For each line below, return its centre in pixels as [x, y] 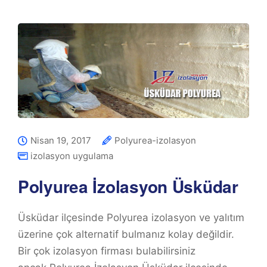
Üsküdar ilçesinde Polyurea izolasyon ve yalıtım [131, 218]
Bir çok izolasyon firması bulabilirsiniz [107, 251]
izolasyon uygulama [72, 156]
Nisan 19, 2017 [61, 141]
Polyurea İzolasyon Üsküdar [128, 187]
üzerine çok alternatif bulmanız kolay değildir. [126, 235]
